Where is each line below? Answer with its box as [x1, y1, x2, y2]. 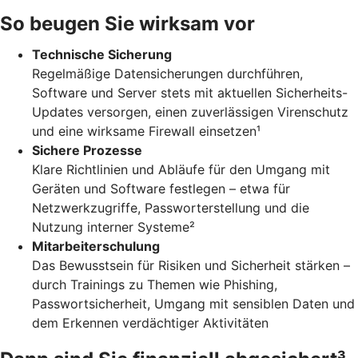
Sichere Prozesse [32, 141, 142, 158]
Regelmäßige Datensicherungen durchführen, [32, 65, 303, 82]
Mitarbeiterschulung [32, 237, 160, 254]
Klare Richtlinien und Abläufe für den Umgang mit [32, 161, 330, 177]
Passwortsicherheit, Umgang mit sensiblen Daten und [32, 295, 355, 312]
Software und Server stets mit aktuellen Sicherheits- [32, 84, 348, 101]
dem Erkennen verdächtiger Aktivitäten [32, 314, 268, 331]
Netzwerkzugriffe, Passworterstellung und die [32, 199, 309, 216]
